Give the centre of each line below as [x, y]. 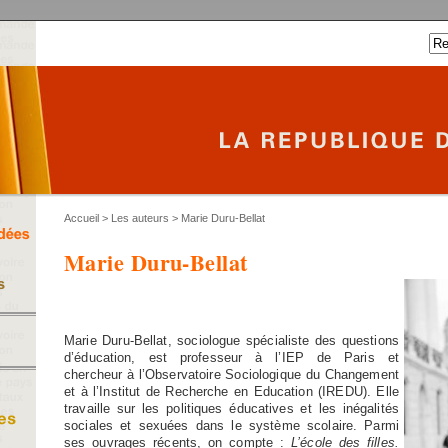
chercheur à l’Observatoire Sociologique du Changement [231, 374]
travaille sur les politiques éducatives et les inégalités [231, 408]
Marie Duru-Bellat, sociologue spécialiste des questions [231, 340]
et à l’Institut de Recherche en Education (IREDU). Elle [231, 391]
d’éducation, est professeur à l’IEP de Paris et [231, 357]
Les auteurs [140, 218]
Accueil [81, 218]
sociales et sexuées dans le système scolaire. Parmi [231, 425]
